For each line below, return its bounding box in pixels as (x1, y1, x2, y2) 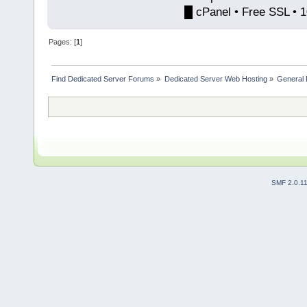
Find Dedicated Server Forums (51, 75, 155, 84)
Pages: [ (49, 37, 77, 46)
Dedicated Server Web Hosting (164, 75, 267, 84)
